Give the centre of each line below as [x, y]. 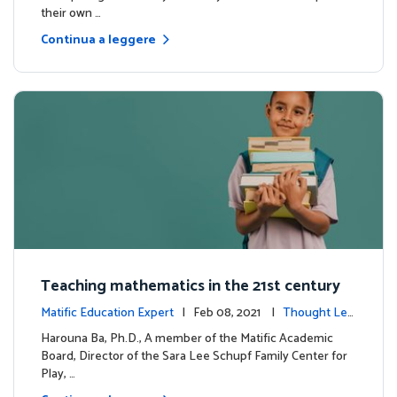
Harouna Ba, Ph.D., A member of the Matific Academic [187, 339]
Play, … [58, 374]
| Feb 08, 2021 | [238, 313]
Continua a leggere [98, 41]
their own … [71, 14]
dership [61, 329]
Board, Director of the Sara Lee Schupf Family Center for [194, 356]
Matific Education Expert [107, 313]
